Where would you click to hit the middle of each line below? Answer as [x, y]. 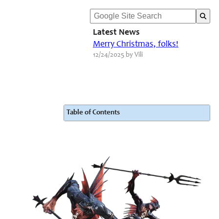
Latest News [116, 33]
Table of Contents [93, 113]
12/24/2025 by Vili [118, 55]
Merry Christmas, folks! [136, 44]
